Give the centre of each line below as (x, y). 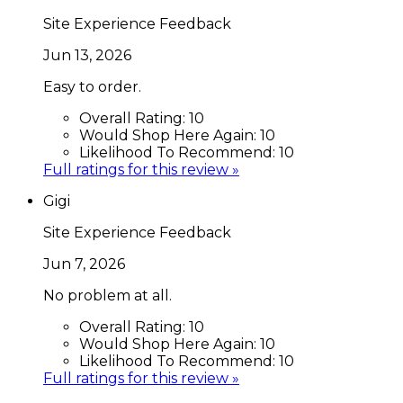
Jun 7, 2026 (84, 264)
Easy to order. (92, 86)
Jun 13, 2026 (87, 55)
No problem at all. (107, 295)
